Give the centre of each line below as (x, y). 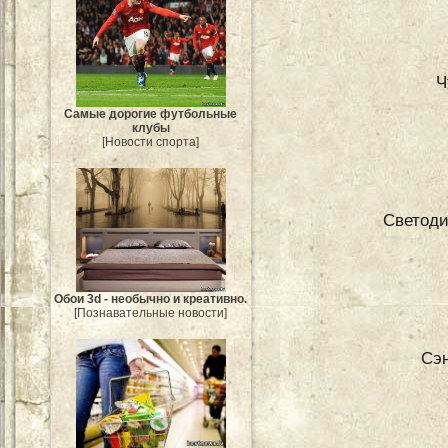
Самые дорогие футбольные (151, 114)
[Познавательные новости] (151, 312)
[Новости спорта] (151, 142)
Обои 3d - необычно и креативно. (151, 298)
